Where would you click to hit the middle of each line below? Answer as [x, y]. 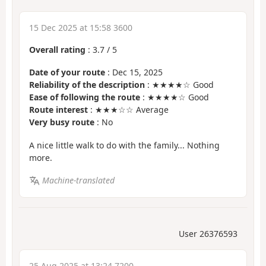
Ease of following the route [85, 97]
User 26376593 [208, 233]
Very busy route [62, 122]
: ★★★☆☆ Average [128, 110]
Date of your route [67, 72]
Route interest [58, 110]
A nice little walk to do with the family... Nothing [124, 145]
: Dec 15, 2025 [134, 72]
